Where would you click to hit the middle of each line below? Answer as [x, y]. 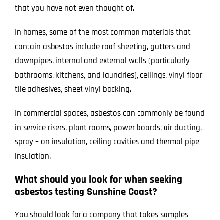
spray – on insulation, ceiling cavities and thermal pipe [107, 142]
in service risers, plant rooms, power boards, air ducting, [108, 128]
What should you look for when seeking [98, 180]
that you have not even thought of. [74, 9]
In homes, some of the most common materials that [102, 33]
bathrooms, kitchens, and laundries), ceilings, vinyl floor [108, 75]
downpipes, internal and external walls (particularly [102, 61]
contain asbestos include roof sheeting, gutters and [102, 47]
